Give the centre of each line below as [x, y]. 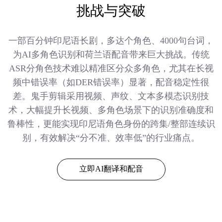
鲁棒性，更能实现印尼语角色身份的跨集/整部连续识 [111, 124]
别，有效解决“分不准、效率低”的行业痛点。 [111, 138]
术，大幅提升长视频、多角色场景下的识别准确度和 [111, 110]
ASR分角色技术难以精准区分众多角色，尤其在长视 [111, 69]
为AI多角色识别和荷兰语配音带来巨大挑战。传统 [111, 55]
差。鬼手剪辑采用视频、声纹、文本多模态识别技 [111, 96]
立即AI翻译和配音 [111, 169]
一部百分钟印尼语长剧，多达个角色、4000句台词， [111, 41]
